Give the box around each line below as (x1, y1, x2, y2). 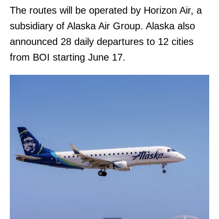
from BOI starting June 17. (10, 52, 129, 63)
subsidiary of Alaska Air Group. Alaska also (10, 21, 195, 32)
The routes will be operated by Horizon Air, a (10, 5, 202, 16)
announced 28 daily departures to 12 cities (10, 36, 194, 47)
